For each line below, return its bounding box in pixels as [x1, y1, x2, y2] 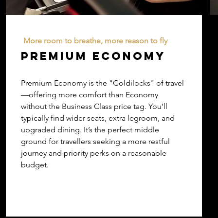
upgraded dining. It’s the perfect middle [21, 125, 159, 134]
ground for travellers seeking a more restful [21, 137, 170, 146]
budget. [21, 160, 49, 169]
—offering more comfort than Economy [21, 90, 158, 99]
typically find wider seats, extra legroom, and [21, 113, 175, 123]
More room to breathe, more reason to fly [23, 36, 167, 45]
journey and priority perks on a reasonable [21, 148, 166, 158]
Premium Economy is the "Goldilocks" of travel [21, 78, 184, 88]
